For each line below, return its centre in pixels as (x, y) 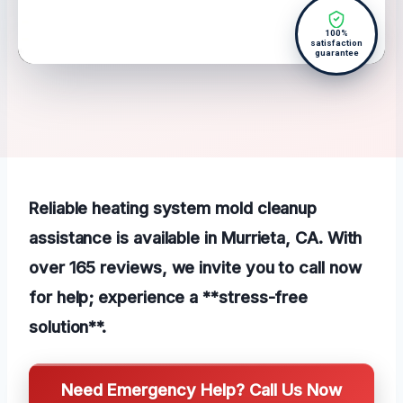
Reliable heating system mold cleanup (173, 208)
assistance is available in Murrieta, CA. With (196, 238)
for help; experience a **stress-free (169, 297)
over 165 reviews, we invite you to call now (195, 268)
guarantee (336, 53)
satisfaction (336, 43)
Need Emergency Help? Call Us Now (201, 390)
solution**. (68, 327)
